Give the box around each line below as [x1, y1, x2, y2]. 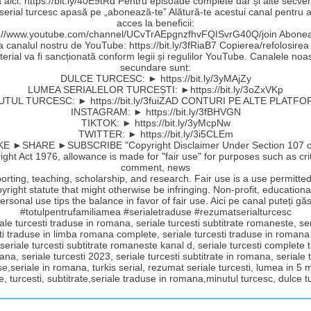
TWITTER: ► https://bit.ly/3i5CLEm [78, 128, 233, 140]
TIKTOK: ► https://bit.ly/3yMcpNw [81, 117, 230, 128]
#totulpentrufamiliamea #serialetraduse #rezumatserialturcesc [19, 205, 292, 217]
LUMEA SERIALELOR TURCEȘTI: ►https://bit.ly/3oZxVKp [28, 83, 283, 95]
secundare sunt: [120, 61, 191, 73]
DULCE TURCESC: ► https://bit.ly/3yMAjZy [60, 72, 251, 84]
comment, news [121, 161, 190, 173]
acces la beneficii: [117, 17, 194, 28]
